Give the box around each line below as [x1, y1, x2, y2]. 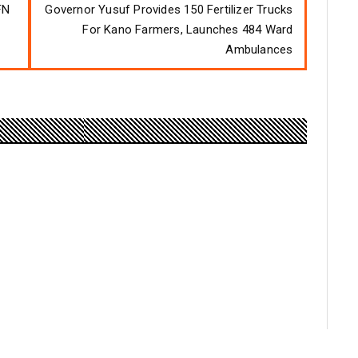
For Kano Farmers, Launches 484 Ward [82, 22, 293, 37]
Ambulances [225, 42, 293, 57]
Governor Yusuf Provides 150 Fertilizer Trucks [45, 2, 293, 17]
